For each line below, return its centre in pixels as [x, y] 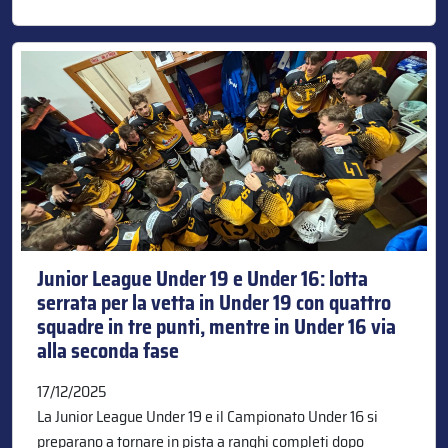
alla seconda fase [108, 350]
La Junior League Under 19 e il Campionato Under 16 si [207, 416]
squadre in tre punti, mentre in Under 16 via [216, 326]
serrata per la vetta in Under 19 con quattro [214, 302]
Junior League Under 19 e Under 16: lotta [202, 278]
